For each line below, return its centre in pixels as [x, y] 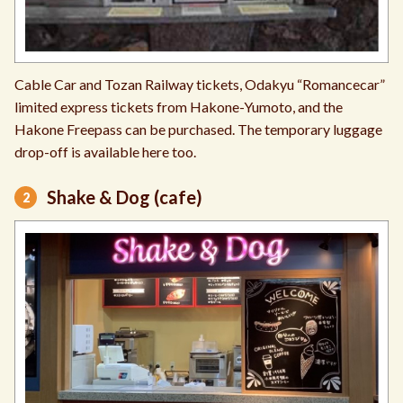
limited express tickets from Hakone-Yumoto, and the [179, 106]
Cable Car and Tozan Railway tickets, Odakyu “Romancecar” [200, 84]
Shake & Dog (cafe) [125, 197]
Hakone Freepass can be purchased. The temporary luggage [198, 129]
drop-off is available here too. [105, 151]
